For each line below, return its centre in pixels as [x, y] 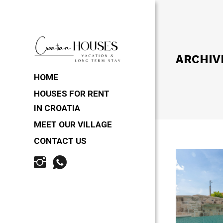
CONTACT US [60, 141]
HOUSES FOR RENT [72, 94]
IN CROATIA [57, 108]
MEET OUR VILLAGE [73, 124]
